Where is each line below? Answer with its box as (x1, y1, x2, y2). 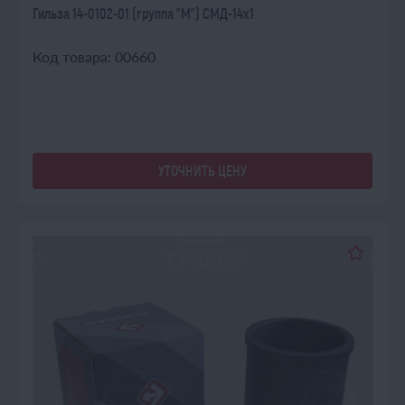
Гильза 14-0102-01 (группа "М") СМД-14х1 (33, 5, 254, 22)
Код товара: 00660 (33, 48, 155, 65)
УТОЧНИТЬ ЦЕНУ (158, 162, 247, 179)
